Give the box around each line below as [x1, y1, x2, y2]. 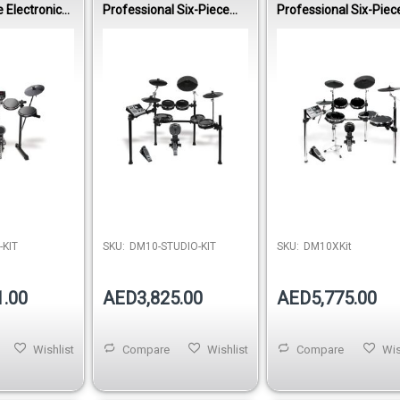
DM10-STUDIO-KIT [129, 239, 216, 253]
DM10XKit [304, 239, 353, 253]
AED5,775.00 [277, 287, 378, 309]
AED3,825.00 [102, 287, 203, 309]
